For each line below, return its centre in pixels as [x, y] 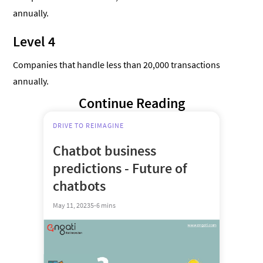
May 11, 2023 [72, 205]
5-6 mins [103, 205]
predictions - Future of [120, 168]
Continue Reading [131, 103]
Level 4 [34, 42]
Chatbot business [104, 151]
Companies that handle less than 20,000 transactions [117, 65]
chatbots [79, 186]
